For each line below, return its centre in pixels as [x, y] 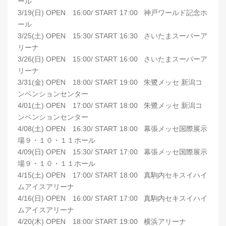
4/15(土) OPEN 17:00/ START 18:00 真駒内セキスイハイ [112, 175]
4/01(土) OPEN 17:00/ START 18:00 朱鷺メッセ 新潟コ [110, 105]
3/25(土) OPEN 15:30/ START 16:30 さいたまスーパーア [112, 36]
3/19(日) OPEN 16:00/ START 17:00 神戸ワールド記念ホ [112, 13]
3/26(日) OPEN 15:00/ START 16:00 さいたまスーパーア [112, 59]
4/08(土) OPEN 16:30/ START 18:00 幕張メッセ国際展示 [112, 129]
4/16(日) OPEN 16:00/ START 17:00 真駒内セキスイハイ [112, 198]
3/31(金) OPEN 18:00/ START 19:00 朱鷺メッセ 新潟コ [110, 82]
